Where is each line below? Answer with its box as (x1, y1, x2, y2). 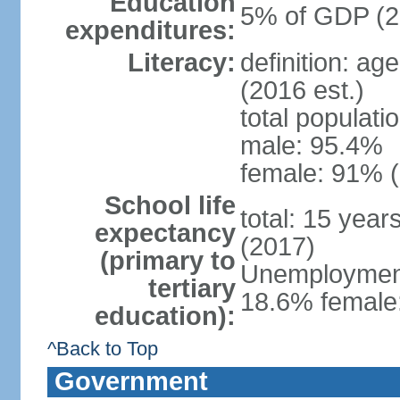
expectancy (94, 219, 236, 247)
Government (54, 367, 208, 396)
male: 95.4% (239, 131, 383, 160)
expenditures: (64, 16, 236, 45)
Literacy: (127, 48, 236, 77)
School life (104, 191, 236, 220)
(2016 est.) (239, 76, 364, 104)
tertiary (147, 274, 236, 303)
